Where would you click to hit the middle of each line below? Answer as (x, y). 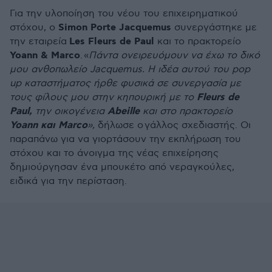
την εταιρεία (39, 42)
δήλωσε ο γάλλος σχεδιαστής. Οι (173, 126)
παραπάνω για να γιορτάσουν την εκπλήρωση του (125, 140)
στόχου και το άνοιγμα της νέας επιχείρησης (114, 154)
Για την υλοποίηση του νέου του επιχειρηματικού (124, 14)
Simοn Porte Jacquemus (113, 28)
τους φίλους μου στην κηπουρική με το (103, 98)
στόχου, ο (32, 28)
